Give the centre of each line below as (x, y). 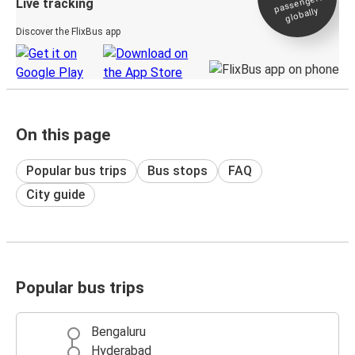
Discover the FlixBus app (68, 31)
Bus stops (177, 170)
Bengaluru (118, 332)
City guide (55, 194)
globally (302, 15)
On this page (63, 134)
